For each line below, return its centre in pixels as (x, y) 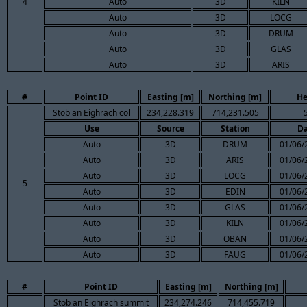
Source (170, 128)
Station (235, 128)
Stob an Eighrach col (91, 112)
